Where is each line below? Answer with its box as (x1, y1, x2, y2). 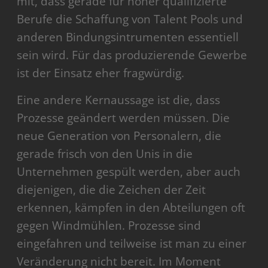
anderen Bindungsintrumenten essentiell (17, 29, 239, 45)
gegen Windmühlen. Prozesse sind (17, 217, 202, 233)
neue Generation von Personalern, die (17, 127, 222, 144)
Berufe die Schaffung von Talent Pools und (17, 11, 243, 27)
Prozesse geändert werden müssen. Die (17, 109, 230, 126)
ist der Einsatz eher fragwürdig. (17, 65, 185, 81)
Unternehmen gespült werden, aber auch (17, 163, 241, 179)
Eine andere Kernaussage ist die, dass (17, 92, 221, 108)
